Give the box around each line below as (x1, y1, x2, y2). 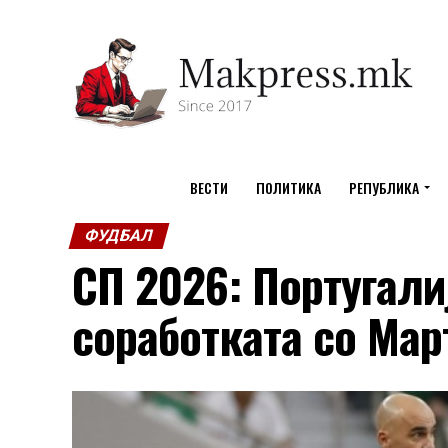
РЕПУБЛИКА (348, 177, 419, 198)
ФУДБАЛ (82, 226, 156, 245)
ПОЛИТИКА (255, 177, 321, 198)
